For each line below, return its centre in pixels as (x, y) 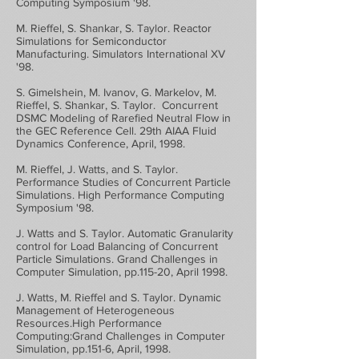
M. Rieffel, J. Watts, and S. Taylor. (97, 169)
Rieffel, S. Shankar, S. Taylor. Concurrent (117, 105)
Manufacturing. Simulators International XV (121, 54)
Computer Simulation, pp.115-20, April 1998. (122, 272)
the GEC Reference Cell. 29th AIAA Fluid (116, 131)
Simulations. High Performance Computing (120, 195)
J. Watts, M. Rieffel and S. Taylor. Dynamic (119, 297)
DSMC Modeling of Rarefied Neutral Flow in (123, 118)
